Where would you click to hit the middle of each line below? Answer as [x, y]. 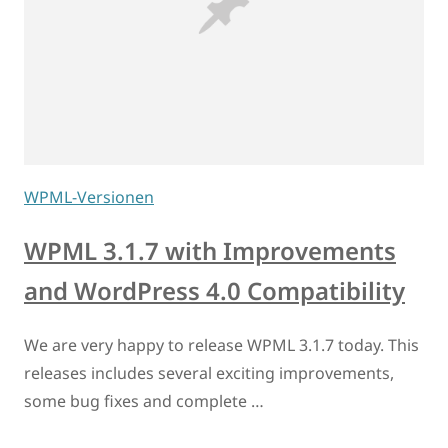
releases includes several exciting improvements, [209, 373]
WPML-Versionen [89, 197]
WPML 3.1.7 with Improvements [210, 251]
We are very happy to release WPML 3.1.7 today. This [221, 345]
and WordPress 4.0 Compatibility [214, 291]
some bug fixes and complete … [144, 401]
